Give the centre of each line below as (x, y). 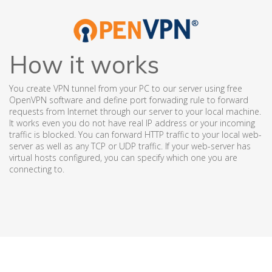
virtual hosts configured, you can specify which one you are (123, 158)
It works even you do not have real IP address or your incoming (132, 123)
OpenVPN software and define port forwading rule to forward (129, 100)
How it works (84, 64)
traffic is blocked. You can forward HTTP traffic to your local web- (135, 134)
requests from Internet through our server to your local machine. (135, 111)
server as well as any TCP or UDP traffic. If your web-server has (130, 146)
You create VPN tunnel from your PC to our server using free (126, 88)
